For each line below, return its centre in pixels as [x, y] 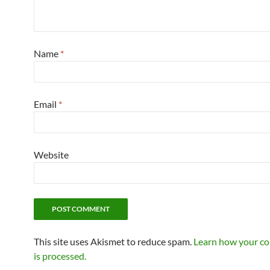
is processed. [60, 256]
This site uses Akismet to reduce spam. [114, 241]
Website [51, 154]
